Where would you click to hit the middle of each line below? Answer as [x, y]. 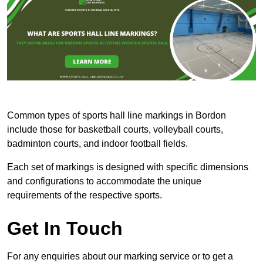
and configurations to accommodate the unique [104, 181]
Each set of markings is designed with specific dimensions [128, 167]
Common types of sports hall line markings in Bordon [117, 116]
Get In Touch [65, 229]
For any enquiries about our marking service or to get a [120, 257]
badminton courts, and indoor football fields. [97, 144]
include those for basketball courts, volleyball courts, [115, 130]
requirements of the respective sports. [85, 195]
